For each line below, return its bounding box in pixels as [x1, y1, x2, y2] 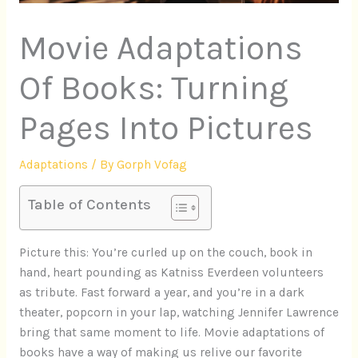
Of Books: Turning [18, 67, 288, 108]
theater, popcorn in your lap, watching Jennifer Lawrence [18, 304, 339, 320]
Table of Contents [27, 196, 151, 214]
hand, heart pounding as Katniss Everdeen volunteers [18, 265, 324, 280]
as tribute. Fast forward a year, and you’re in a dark [18, 284, 304, 300]
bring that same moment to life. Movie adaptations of [18, 324, 324, 340]
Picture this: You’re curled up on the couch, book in [18, 245, 312, 260]
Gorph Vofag [116, 157, 187, 172]
